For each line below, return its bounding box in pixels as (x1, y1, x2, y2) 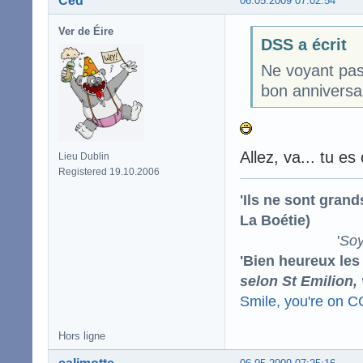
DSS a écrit (260, 35, 347, 53)
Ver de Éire (58, 25, 113, 38)
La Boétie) (240, 211, 310, 229)
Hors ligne (58, 330, 105, 343)
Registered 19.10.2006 (58, 166, 160, 178)
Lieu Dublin (58, 151, 109, 163)
